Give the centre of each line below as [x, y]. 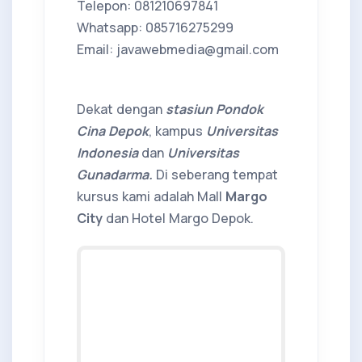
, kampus [177, 130]
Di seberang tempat [217, 174]
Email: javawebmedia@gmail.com [178, 49]
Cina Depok [113, 130]
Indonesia [107, 152]
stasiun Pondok [215, 109]
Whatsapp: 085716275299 [155, 27]
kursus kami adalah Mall [151, 196]
